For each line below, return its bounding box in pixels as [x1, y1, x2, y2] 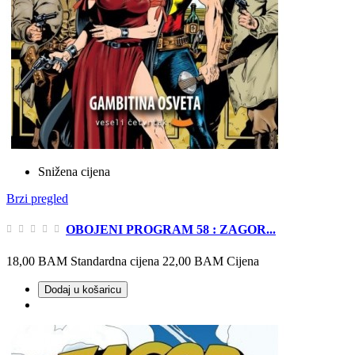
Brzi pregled [6, 192, 68, 206]
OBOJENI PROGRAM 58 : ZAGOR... [66, 223, 276, 237]
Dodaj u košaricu [44, 283, 121, 296]
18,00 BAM [6, 254, 67, 268]
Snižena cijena [38, 165, 110, 179]
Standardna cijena [71, 254, 159, 268]
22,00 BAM [162, 254, 223, 268]
